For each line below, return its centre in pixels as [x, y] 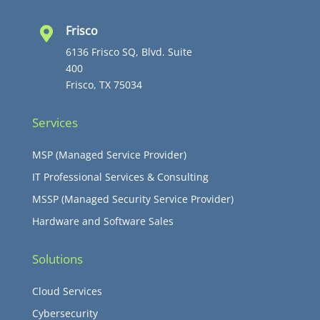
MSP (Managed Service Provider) [109, 155]
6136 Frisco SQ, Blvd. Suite [129, 52]
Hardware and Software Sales [102, 221]
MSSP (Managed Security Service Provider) [132, 199]
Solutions [57, 259]
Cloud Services [67, 291]
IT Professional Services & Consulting [120, 177]
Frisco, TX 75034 [104, 85]
